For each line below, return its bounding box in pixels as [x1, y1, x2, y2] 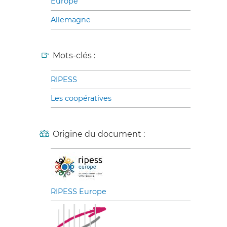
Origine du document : [53, 129, 145, 139]
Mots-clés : [53, 51, 95, 60]
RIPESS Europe [51, 187, 106, 196]
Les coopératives [51, 94, 111, 103]
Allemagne [51, 15, 91, 24]
